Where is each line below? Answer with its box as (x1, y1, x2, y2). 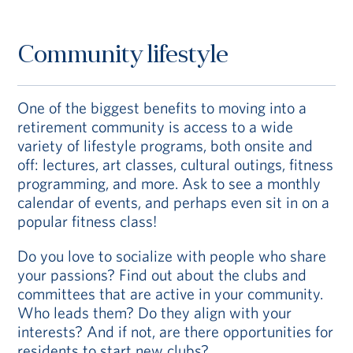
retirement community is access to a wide (17, 117, 294, 137)
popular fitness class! (17, 211, 158, 232)
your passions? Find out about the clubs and (17, 265, 307, 285)
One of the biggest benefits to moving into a (17, 98, 307, 118)
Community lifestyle (17, 44, 229, 69)
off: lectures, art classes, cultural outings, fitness (17, 154, 334, 175)
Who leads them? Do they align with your (17, 303, 292, 323)
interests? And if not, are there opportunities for (17, 321, 334, 342)
